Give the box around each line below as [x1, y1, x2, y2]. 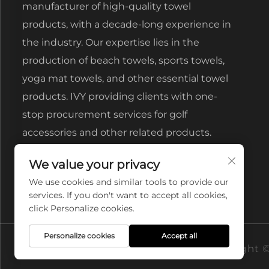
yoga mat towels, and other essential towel [22, 73, 228, 84]
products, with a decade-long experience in [22, 19, 231, 30]
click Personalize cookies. [29, 203, 134, 214]
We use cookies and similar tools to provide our [29, 177, 229, 187]
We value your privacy [29, 157, 160, 172]
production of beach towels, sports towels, [22, 55, 225, 66]
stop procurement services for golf [22, 109, 187, 120]
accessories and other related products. [22, 127, 211, 138]
